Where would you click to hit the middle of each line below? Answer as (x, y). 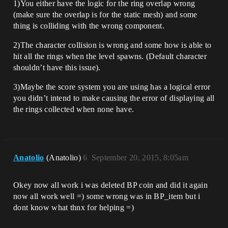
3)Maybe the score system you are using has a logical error (112, 87)
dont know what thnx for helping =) (74, 207)
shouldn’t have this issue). (57, 67)
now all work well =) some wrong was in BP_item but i (107, 196)
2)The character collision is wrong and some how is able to (112, 45)
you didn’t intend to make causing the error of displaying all (114, 98)
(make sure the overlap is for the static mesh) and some (105, 14)
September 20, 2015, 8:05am (140, 157)
